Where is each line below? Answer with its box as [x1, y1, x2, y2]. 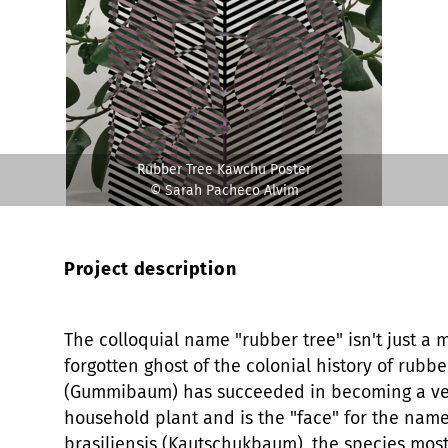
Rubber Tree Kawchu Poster [137, 160, 311, 178]
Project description [64, 257, 237, 280]
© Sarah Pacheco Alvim [149, 181, 299, 199]
